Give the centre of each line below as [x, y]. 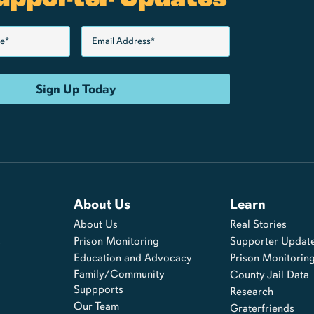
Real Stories [258, 224]
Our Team [96, 306]
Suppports [98, 289]
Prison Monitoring [116, 240]
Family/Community [119, 273]
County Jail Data [269, 274]
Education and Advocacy [132, 257]
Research [251, 291]
